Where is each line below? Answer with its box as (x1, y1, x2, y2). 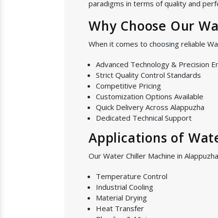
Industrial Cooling (96, 182, 153, 192)
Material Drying (96, 193, 147, 202)
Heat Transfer (96, 203, 144, 213)
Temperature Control (96, 171, 167, 181)
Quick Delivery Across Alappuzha (96, 102, 204, 112)
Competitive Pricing (96, 81, 161, 91)
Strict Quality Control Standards (96, 70, 201, 80)
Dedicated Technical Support (96, 113, 192, 123)
